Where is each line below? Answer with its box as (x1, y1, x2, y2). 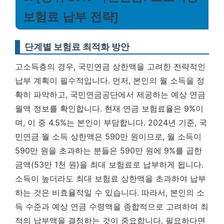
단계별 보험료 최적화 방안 (24, 41, 129, 52)
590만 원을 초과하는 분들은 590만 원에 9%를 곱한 (15, 145, 202, 155)
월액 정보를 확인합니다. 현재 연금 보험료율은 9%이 (15, 103, 203, 113)
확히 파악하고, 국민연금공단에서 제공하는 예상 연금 (15, 89, 205, 99)
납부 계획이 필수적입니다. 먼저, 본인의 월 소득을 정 (15, 75, 204, 85)
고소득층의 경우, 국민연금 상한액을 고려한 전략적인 (15, 61, 205, 71)
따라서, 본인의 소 (139, 187, 204, 197)
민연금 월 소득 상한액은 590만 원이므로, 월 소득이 (15, 131, 201, 141)
